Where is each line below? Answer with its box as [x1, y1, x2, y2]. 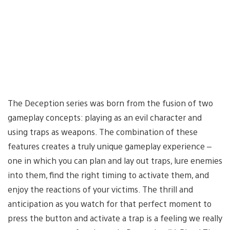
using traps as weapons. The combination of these [8, 126, 198, 137]
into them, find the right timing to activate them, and [8, 169, 209, 180]
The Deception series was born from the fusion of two [8, 97, 213, 108]
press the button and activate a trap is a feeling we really [8, 212, 222, 223]
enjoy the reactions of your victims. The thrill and [8, 183, 193, 195]
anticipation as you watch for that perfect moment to [8, 198, 212, 209]
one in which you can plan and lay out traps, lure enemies [8, 155, 222, 166]
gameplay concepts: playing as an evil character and [8, 111, 202, 123]
